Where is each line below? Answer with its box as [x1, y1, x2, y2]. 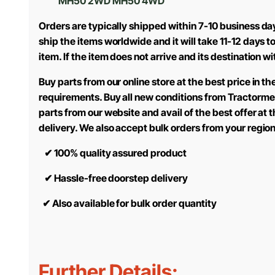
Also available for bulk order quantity [52, 197, 217, 210]
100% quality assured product [53, 147, 187, 160]
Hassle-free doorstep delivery [53, 172, 188, 185]
